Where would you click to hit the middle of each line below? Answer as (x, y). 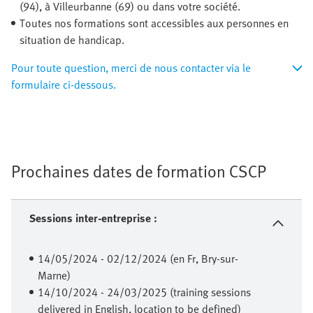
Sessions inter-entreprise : (93, 218)
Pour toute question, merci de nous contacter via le (131, 68)
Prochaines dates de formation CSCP (139, 171)
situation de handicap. (72, 40)
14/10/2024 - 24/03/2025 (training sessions (144, 292)
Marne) (54, 276)
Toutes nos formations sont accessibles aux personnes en (154, 23)
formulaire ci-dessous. (64, 85)
